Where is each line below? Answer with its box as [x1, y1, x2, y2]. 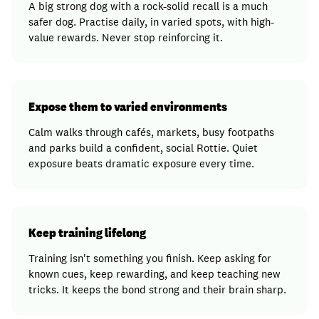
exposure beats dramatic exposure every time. [28, 157, 254, 170]
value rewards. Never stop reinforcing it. [28, 31, 223, 44]
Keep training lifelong [28, 224, 146, 241]
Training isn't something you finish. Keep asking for [28, 251, 271, 265]
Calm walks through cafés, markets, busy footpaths [28, 125, 274, 139]
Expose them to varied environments [28, 98, 227, 115]
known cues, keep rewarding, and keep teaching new [28, 267, 281, 281]
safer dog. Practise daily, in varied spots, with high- [28, 15, 274, 28]
